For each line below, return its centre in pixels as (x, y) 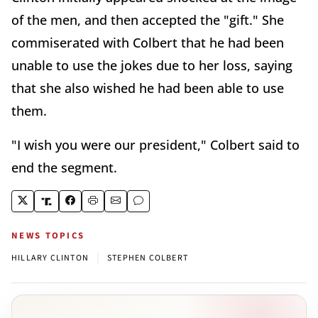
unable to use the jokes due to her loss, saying (152, 66)
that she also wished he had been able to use (148, 88)
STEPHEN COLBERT (148, 258)
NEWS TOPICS (48, 236)
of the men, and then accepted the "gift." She (148, 20)
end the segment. (64, 168)
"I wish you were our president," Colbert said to (155, 145)
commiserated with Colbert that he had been (148, 43)
